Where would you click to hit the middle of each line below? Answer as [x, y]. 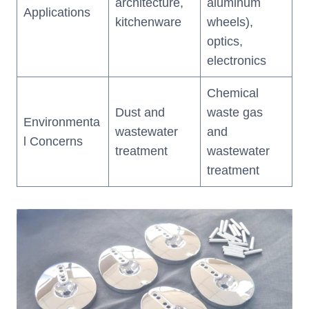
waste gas [235, 113]
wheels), [230, 22]
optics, [225, 42]
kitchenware [148, 22]
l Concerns [53, 142]
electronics [237, 61]
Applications [57, 13]
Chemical [233, 93]
